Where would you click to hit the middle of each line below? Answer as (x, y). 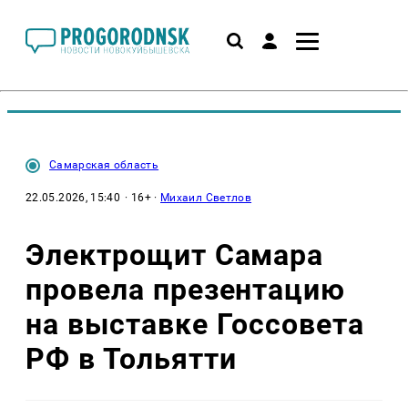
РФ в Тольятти (131, 358)
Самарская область (104, 165)
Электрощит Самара (175, 255)
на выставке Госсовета (195, 324)
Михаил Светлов (206, 198)
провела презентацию (186, 289)
